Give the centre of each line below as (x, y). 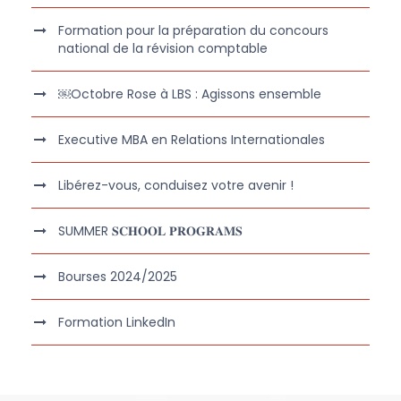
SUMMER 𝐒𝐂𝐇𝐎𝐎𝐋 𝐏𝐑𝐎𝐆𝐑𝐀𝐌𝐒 (150, 231)
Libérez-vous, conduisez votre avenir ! (176, 186)
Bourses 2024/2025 (118, 277)
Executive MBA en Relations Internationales (192, 140)
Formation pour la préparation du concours (193, 31)
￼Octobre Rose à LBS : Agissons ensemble (190, 94)
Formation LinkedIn (117, 323)
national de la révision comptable (163, 49)
